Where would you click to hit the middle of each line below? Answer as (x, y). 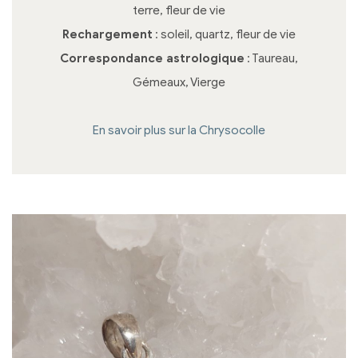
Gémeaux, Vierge (179, 83)
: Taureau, (271, 59)
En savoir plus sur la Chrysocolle (179, 131)
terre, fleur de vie (179, 11)
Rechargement (107, 35)
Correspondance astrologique (152, 59)
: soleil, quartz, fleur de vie (224, 35)
